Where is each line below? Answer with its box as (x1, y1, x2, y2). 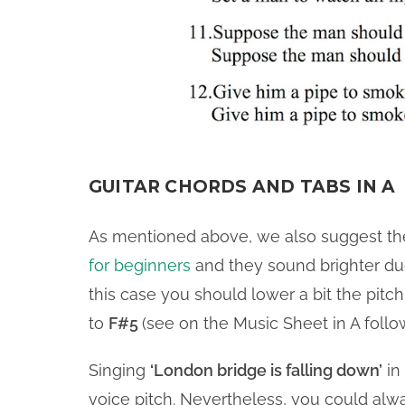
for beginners (89, 255, 191, 275)
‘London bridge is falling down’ (150, 360, 382, 380)
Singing (89, 360, 150, 380)
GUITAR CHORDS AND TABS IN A (89, 175, 396, 197)
